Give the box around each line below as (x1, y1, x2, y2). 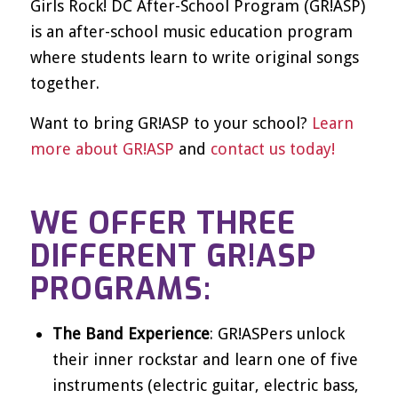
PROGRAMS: (29, 268, 211, 309)
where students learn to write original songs (29, 48, 359, 68)
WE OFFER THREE (29, 203, 296, 243)
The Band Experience (52, 323, 210, 343)
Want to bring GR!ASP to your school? (29, 113, 312, 132)
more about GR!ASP (29, 139, 174, 158)
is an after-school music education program (29, 22, 353, 42)
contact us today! (210, 139, 335, 158)
